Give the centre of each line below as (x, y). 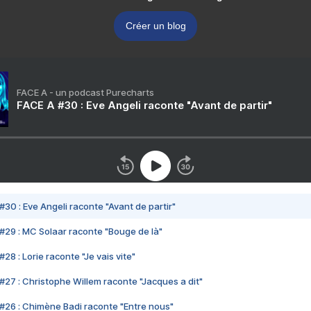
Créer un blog (155, 26)
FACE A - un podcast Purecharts (85, 93)
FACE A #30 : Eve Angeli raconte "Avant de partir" (144, 106)
